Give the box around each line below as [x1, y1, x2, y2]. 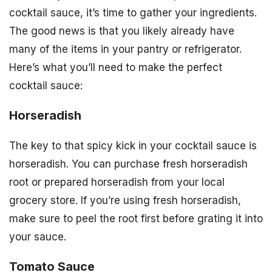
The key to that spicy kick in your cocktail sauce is [9, 140, 257, 152]
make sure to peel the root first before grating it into [9, 212, 263, 225]
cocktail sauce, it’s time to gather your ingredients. [9, 7, 257, 19]
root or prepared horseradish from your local [9, 176, 225, 189]
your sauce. [9, 231, 66, 243]
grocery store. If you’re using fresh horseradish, [9, 194, 241, 207]
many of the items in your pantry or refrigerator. [9, 43, 242, 56]
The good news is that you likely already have [9, 25, 234, 38]
